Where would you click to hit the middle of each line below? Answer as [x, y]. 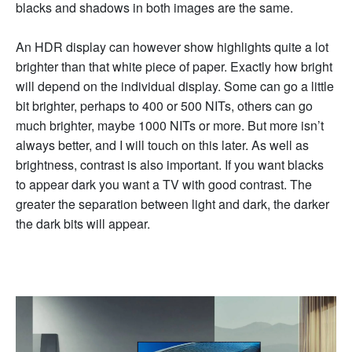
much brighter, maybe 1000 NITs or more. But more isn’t [170, 126]
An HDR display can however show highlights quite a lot [172, 47]
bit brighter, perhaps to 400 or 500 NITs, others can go [164, 106]
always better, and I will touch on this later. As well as [162, 145]
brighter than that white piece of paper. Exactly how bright [174, 67]
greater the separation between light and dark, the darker [172, 204]
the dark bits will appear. [83, 224]
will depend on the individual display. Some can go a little [175, 86]
